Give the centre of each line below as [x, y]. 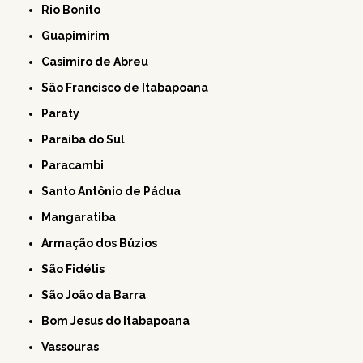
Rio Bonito [75, 10]
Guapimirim [80, 36]
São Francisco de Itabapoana [129, 88]
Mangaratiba [84, 218]
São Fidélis [77, 269]
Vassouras [74, 347]
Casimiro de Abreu [99, 62]
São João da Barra [98, 295]
